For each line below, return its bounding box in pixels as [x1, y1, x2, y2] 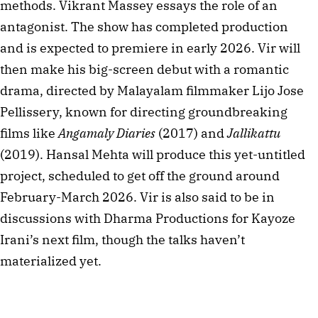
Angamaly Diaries [58, 124, 155, 141]
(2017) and [155, 124, 227, 141]
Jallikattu [227, 124, 280, 141]
